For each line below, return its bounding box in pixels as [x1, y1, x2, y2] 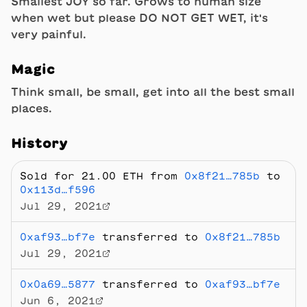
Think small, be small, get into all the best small [11, 86, 295, 97]
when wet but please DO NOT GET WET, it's [11, 12, 268, 23]
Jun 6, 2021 [20, 296, 95, 306]
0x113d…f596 [20, 185, 95, 195]
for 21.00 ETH [47, 171, 143, 181]
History [11, 136, 68, 149]
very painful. [11, 29, 86, 40]
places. [11, 103, 52, 114]
